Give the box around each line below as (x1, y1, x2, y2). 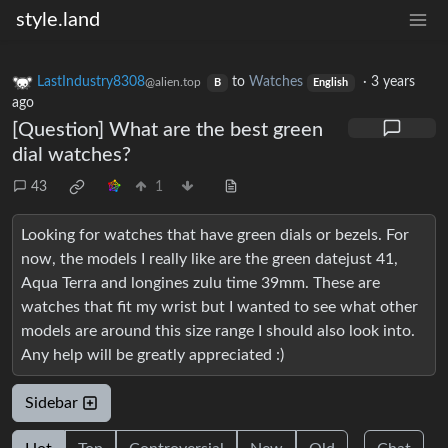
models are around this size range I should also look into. (21, 323, 415, 340)
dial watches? (12, 145, 131, 166)
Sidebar (25, 395, 82, 412)
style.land (16, 10, 100, 30)
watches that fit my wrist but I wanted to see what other (21, 299, 418, 316)
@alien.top (145, 76, 201, 89)
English (313, 78, 349, 89)
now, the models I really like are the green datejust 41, (21, 251, 398, 268)
